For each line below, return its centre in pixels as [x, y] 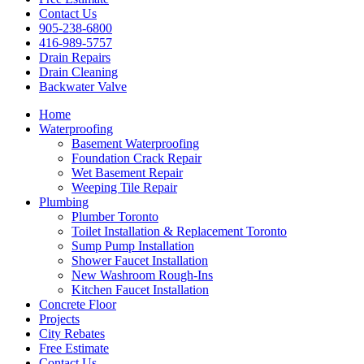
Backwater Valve [83, 87]
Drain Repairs [75, 57]
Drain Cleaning [78, 72]
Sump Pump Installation [133, 246]
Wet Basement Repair [127, 173]
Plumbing [64, 202]
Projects [59, 319]
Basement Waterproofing [135, 143]
